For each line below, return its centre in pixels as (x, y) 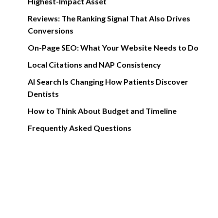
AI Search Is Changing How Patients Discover (108, 82)
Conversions (50, 30)
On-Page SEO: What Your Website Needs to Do (113, 47)
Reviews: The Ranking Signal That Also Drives (109, 18)
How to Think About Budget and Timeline (102, 111)
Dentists (43, 94)
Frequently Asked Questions (79, 128)
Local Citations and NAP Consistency (94, 64)
